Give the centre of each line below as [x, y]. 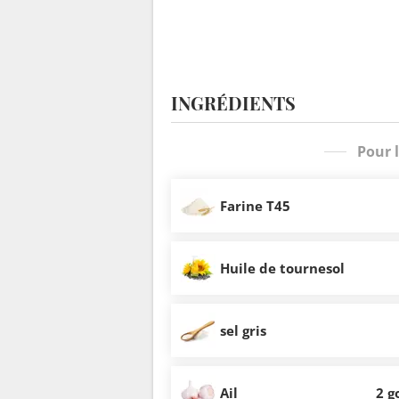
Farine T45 [255, 205]
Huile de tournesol [282, 268]
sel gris [243, 330]
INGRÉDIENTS [233, 103]
